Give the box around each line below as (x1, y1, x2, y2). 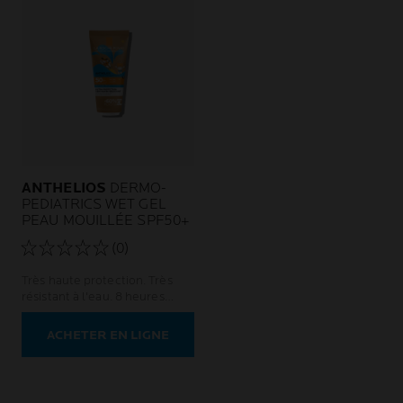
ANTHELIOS (22, 180, 106, 197)
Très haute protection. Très (22, 273, 149, 288)
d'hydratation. (22, 305, 99, 320)
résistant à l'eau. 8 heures (22, 289, 115, 304)
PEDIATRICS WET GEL (22, 196, 166, 213)
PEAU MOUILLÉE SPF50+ (22, 212, 190, 229)
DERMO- (105, 180, 167, 197)
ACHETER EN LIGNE (47, 327, 169, 343)
